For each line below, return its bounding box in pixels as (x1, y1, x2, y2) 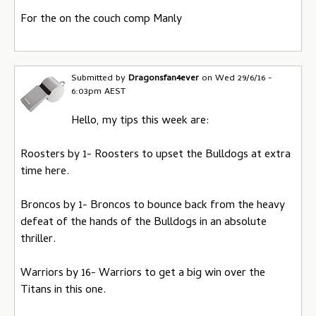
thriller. (20, 230, 56, 249)
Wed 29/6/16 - (215, 71, 272, 86)
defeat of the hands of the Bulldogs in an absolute (20, 213, 267, 232)
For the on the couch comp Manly (20, 11, 182, 29)
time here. (20, 162, 69, 181)
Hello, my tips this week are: (71, 111, 209, 130)
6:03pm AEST (71, 85, 126, 99)
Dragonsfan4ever (128, 71, 199, 86)
